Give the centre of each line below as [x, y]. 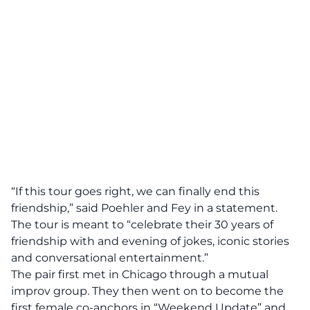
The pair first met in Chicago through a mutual [140, 274]
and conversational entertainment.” [110, 258]
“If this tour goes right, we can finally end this [135, 191]
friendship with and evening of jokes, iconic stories [150, 241]
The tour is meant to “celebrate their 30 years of [142, 225]
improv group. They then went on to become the [147, 291]
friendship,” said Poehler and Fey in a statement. [144, 208]
